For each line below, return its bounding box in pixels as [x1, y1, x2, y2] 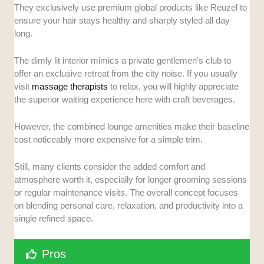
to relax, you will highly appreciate [108, 81, 239, 92]
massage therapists [32, 81, 108, 92]
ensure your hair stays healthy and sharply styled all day [14, 15, 230, 26]
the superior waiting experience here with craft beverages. [14, 94, 238, 105]
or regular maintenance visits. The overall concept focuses [14, 187, 239, 198]
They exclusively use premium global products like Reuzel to [14, 2, 247, 13]
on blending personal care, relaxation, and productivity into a [14, 200, 243, 211]
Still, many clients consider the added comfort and [14, 161, 206, 172]
